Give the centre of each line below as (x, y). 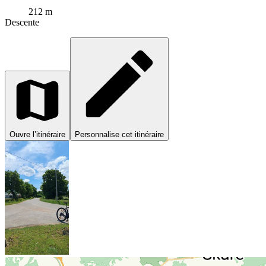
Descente (22, 23)
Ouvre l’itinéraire (37, 135)
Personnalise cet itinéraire (119, 135)
